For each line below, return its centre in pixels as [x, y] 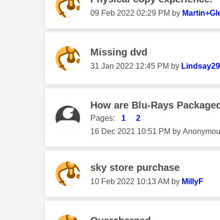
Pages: [103, 118]
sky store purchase [135, 168]
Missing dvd [119, 52]
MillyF [192, 182]
